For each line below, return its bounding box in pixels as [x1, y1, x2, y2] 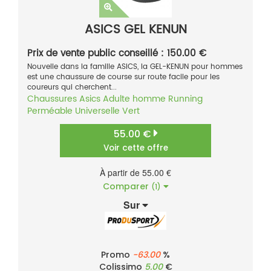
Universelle [75, 104, 120, 119]
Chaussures [27, 92, 77, 106]
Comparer [102, 180, 151, 193]
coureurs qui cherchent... [27, 82, 117, 94]
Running [168, 92, 203, 106]
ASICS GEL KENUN [84, 20, 187, 41]
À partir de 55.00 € [100, 166, 171, 179]
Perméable [27, 104, 73, 119]
